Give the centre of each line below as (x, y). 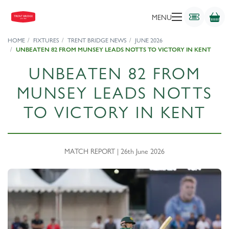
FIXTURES (46, 40)
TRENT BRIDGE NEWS (97, 40)
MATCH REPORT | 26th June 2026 (114, 151)
